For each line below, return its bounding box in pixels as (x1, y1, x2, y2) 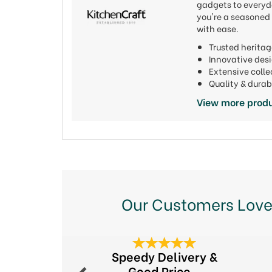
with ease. (197, 22, 239, 35)
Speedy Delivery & (112, 247, 217, 265)
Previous (61, 235, 112, 254)
